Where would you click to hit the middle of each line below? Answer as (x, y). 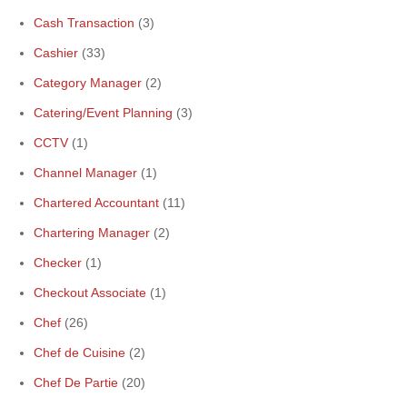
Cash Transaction (84, 23)
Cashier (56, 53)
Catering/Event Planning (103, 113)
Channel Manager (85, 173)
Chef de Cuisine (79, 352)
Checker (58, 263)
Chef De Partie (76, 382)
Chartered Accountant (96, 203)
